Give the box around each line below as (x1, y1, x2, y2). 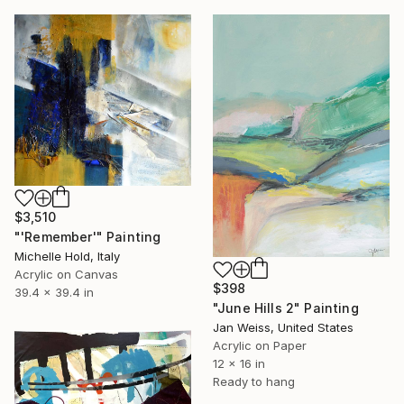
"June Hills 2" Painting (213, 300, 359, 317)
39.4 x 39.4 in (14, 284, 94, 299)
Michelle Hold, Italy (14, 248, 120, 263)
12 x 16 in (213, 356, 265, 372)
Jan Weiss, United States (213, 320, 353, 335)
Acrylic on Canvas (14, 266, 118, 281)
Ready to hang (213, 374, 295, 390)
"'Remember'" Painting (14, 228, 161, 244)
